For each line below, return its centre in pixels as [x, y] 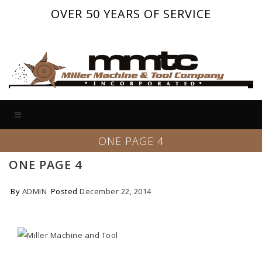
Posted [65, 191]
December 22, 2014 [116, 191]
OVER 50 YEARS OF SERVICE [131, 14]
